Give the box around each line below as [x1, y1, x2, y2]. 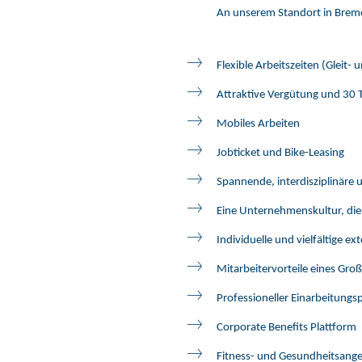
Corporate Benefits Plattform [217, 322, 356, 334]
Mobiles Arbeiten [217, 118, 300, 130]
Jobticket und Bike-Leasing [217, 147, 344, 159]
